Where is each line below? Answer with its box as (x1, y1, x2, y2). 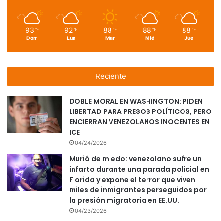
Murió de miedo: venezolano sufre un (69, 154, 202, 164)
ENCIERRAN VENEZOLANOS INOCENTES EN (69, 117, 210, 127)
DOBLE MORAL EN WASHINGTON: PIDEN (69, 96, 203, 107)
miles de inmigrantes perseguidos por (69, 185, 207, 195)
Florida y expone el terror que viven (69, 175, 195, 185)
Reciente (95, 72, 126, 81)
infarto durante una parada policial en (69, 164, 209, 175)
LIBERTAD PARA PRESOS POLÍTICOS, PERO (69, 107, 212, 117)
